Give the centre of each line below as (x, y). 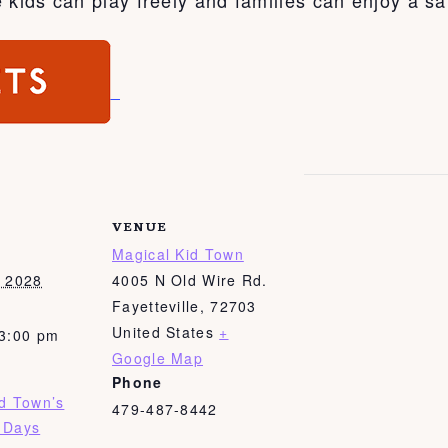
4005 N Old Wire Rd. (190, 279)
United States (163, 331)
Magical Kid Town (178, 253)
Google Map (158, 357)
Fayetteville (156, 305)
